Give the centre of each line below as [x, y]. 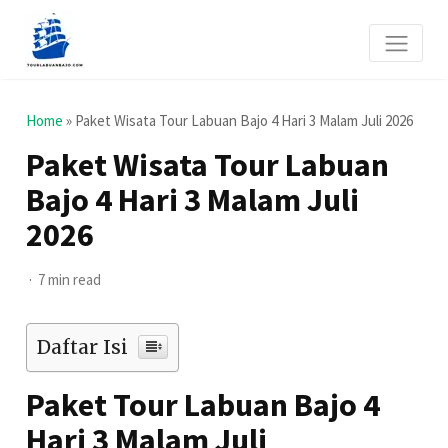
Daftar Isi [83, 347]
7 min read [70, 279]
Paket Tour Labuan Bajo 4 [203, 405]
